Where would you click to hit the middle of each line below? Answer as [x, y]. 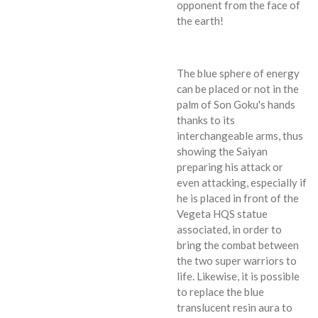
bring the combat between [238, 245]
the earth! [200, 20]
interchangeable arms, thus [240, 135]
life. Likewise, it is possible [238, 276]
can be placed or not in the [238, 88]
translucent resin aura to [235, 307]
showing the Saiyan [222, 151]
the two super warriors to [237, 260]
